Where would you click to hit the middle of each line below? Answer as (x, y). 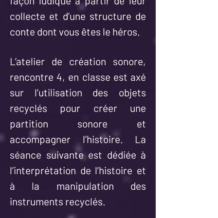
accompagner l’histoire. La (78, 139)
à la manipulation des (78, 186)
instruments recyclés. (58, 201)
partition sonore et (78, 123)
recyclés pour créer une (78, 108)
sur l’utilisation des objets (78, 92)
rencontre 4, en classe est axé (78, 77)
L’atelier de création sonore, (78, 61)
